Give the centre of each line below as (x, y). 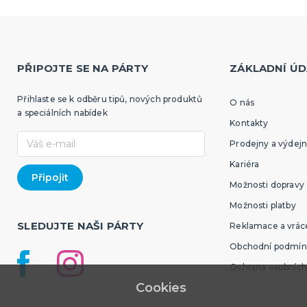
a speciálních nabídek (62, 113)
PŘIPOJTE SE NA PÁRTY (83, 68)
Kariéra (245, 164)
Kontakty (249, 123)
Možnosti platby (263, 205)
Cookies (159, 288)
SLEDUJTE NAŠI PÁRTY (81, 226)
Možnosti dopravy (267, 185)
